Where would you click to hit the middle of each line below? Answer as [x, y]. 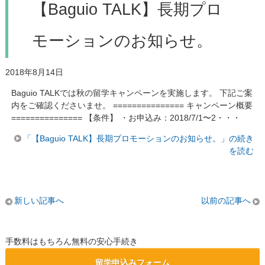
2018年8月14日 [34, 72]
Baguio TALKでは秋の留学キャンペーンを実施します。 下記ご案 [132, 93]
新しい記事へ [39, 200]
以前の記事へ [226, 200]
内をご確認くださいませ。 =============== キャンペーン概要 [132, 105]
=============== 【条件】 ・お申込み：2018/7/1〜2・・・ [126, 117]
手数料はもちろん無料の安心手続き [71, 241]
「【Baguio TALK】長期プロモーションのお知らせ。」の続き [139, 138]
